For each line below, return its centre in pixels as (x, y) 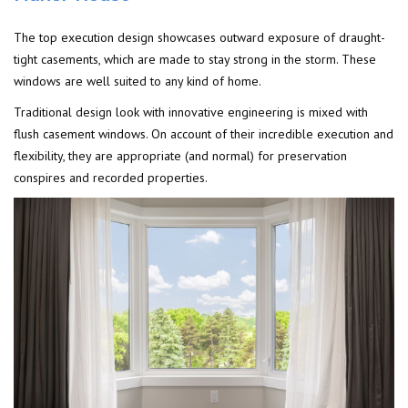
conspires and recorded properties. (111, 178)
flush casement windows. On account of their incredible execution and (204, 134)
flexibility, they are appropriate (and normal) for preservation (180, 156)
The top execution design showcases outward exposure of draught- (199, 38)
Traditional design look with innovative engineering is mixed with (191, 112)
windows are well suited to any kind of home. (138, 82)
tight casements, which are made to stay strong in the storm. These (195, 60)
